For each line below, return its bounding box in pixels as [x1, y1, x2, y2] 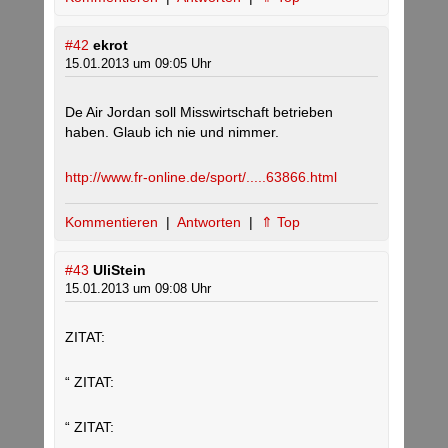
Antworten [177, 214, 245, 231]
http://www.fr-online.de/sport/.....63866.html [65, 169, 337, 186]
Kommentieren [65, 214, 162, 231]
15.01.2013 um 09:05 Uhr [65, 56, 211, 72]
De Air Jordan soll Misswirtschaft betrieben [65, 104, 333, 121]
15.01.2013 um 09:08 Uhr [65, 281, 211, 297]
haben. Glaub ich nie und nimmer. [65, 124, 279, 141]
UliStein [93, 262, 146, 279]
